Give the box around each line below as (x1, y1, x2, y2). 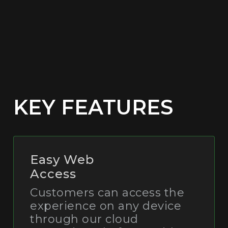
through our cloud (30, 212, 138, 226)
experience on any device (30, 198, 181, 213)
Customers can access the (30, 185, 184, 199)
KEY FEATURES (13, 94, 173, 120)
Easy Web (30, 152, 94, 167)
